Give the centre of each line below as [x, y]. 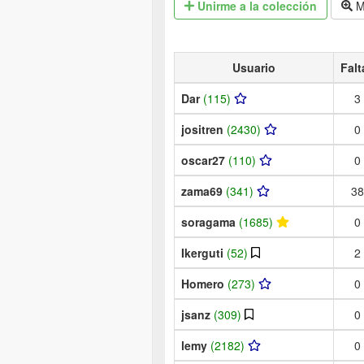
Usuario [254, 67]
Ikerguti [204, 252]
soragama [210, 221]
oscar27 [205, 160]
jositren [204, 129]
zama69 [204, 191]
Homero [204, 283]
